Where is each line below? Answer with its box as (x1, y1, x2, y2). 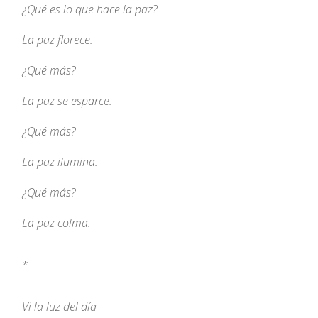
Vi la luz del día (22, 299, 97, 315)
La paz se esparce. (22, 93, 113, 109)
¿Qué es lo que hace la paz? (22, 1, 158, 18)
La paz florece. (22, 32, 94, 48)
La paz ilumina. (22, 154, 99, 170)
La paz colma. (22, 215, 92, 231)
